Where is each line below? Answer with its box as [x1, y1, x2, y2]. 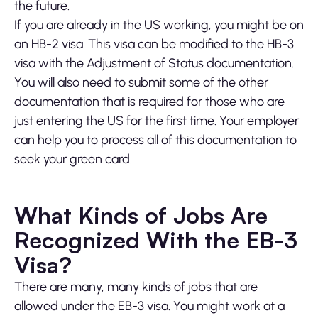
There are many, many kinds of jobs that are [14, 279, 258, 295]
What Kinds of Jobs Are [14, 201, 268, 230]
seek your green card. [14, 151, 132, 168]
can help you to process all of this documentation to [14, 132, 297, 148]
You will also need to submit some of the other [14, 75, 268, 91]
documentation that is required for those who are [14, 94, 285, 110]
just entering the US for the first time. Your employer [14, 113, 299, 129]
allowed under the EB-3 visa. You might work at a [14, 298, 285, 314]
